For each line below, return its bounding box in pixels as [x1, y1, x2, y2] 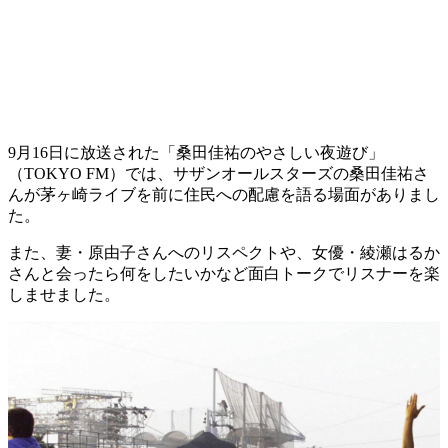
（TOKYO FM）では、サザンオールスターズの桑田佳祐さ [8, 164, 429, 182]
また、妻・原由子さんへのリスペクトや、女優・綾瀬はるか [8, 243, 440, 261]
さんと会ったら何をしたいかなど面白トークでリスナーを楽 [8, 264, 440, 282]
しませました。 [8, 285, 120, 303]
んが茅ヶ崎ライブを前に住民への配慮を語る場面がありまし [8, 185, 440, 203]
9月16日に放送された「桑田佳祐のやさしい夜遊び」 [8, 143, 384, 161]
